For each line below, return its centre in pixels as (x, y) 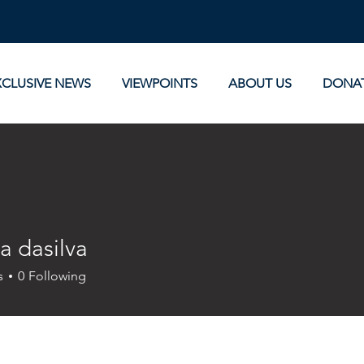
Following (57, 276)
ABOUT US (260, 83)
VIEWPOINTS (160, 83)
